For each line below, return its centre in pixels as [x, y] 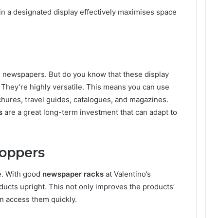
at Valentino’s [127, 174]
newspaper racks [73, 174]
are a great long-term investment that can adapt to [90, 112]
